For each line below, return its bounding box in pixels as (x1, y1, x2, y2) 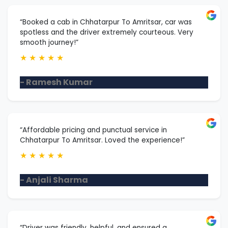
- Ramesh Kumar (20, 76, 93, 88)
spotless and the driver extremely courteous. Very (20, 27, 193, 37)
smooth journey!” (20, 37, 78, 47)
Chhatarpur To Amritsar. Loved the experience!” (20, 135, 185, 145)
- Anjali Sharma (20, 174, 88, 186)
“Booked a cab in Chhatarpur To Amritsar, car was (20, 17, 192, 27)
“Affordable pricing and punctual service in (20, 125, 167, 135)
